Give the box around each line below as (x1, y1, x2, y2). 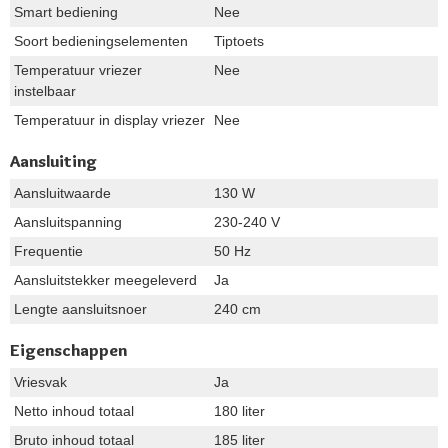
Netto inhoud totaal (14, 402, 134, 419)
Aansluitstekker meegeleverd (14, 271, 197, 288)
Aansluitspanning (14, 213, 122, 230)
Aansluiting (10, 150, 97, 171)
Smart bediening (14, 3, 118, 20)
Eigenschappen (10, 339, 127, 360)
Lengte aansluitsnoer (14, 300, 147, 317)
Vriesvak (14, 373, 67, 390)
